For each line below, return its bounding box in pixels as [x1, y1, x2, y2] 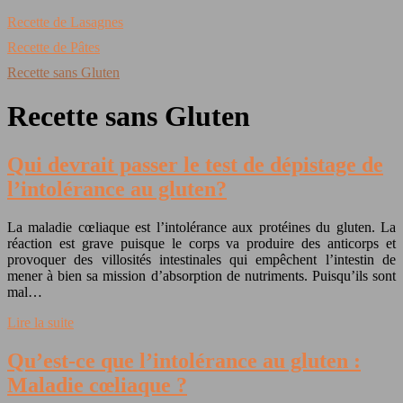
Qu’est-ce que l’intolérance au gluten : [7, 348, 361, 372]
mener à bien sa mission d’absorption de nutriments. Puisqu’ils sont [7, 267, 396, 283]
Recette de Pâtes [7, 40, 100, 55]
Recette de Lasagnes [7, 14, 123, 30]
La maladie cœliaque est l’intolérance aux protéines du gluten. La [7, 219, 396, 235]
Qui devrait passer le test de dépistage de [7, 152, 383, 176]
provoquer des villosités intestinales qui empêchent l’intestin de [7, 251, 396, 267]
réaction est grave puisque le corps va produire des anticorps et [7, 235, 396, 251]
